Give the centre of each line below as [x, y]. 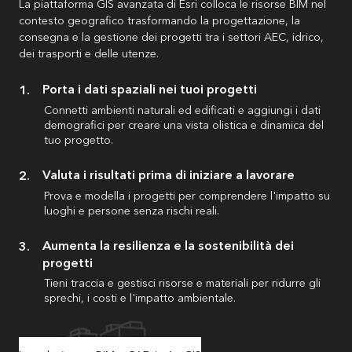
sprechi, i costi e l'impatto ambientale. [140, 298]
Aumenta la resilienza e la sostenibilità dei [168, 246]
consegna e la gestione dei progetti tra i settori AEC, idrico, [171, 37]
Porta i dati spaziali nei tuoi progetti [150, 89]
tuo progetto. [79, 140]
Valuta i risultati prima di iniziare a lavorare [169, 175]
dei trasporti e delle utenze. [89, 53]
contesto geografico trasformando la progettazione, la [159, 20]
